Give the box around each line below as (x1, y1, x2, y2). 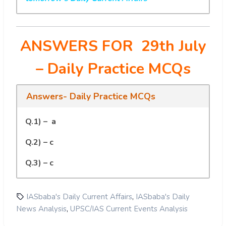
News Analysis (16, 203, 67, 214)
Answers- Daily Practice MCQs (26, 90, 155, 102)
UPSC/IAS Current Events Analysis (70, 203, 188, 214)
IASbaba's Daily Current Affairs (26, 191, 132, 202)
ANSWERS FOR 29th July (20, 35, 206, 56)
